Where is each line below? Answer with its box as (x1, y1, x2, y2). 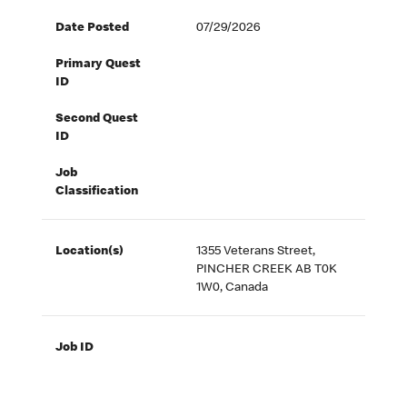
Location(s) (55, 245, 124, 259)
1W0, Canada (196, 282, 269, 295)
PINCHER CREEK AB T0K (196, 263, 338, 277)
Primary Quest (55, 58, 142, 72)
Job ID (55, 342, 94, 355)
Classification (55, 185, 139, 199)
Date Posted (55, 22, 130, 35)
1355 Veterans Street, (196, 245, 316, 259)
